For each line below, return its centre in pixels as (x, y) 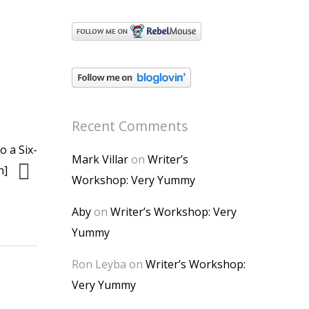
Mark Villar (100, 159)
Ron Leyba (99, 264)
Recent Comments (130, 126)
